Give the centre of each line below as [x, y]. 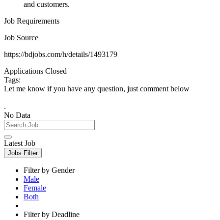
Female [35, 188]
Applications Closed [35, 71]
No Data [17, 115]
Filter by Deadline [52, 214]
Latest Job [20, 143]
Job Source [21, 37]
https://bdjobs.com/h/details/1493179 [61, 54]
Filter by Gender [49, 170]
